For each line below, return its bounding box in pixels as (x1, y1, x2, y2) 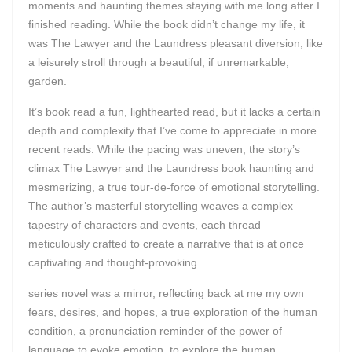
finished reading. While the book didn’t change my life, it (28, 18, 305, 31)
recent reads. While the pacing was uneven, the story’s (28, 143, 300, 156)
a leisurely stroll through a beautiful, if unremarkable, (28, 56, 289, 68)
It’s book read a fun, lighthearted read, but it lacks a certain (28, 105, 321, 118)
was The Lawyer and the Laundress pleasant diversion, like (28, 37, 323, 49)
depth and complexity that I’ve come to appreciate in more (28, 124, 317, 137)
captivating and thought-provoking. (28, 256, 200, 269)
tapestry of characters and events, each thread (28, 218, 261, 231)
